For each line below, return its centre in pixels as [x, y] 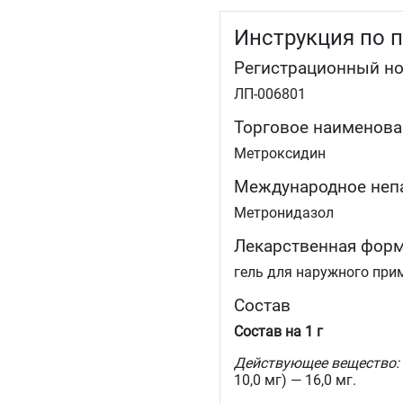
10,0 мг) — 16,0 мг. [295, 381]
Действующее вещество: [317, 363]
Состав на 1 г [278, 332]
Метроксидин [280, 154]
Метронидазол [284, 213]
